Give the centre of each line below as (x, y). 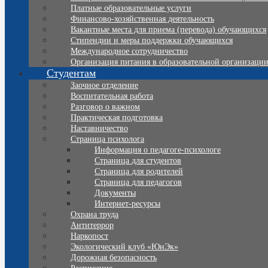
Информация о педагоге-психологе (158, 150)
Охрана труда (95, 215)
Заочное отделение (104, 86)
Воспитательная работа (112, 96)
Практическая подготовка (117, 118)
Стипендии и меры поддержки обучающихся (152, 41)
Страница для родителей (139, 172)
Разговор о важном (105, 107)
